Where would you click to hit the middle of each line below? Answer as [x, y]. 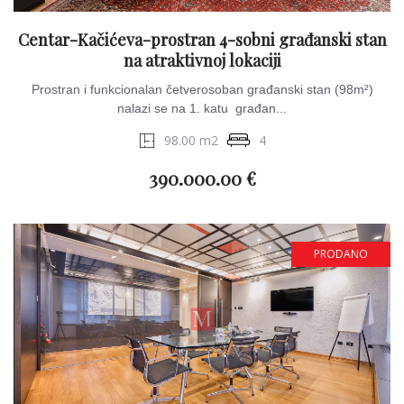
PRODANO [341, 254]
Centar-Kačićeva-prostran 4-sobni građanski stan [202, 40]
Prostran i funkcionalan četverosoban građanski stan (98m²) [202, 89]
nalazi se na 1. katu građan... [202, 108]
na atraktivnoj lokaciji [202, 60]
